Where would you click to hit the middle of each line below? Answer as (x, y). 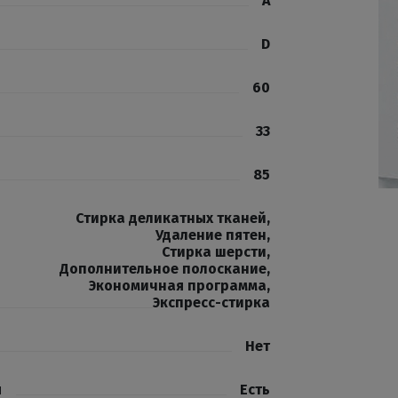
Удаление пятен (211, 235)
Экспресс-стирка (211, 302)
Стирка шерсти (214, 252)
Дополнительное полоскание (163, 269)
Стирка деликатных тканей (171, 218)
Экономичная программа (178, 286)
